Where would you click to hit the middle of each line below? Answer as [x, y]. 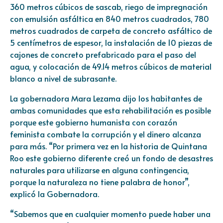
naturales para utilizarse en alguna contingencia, [100, 169]
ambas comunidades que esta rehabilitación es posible [111, 110]
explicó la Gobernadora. [55, 193]
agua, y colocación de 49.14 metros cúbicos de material [111, 66]
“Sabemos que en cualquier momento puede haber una [110, 213]
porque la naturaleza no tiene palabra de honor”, [100, 181]
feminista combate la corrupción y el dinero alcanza [106, 134]
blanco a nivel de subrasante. [63, 78]
